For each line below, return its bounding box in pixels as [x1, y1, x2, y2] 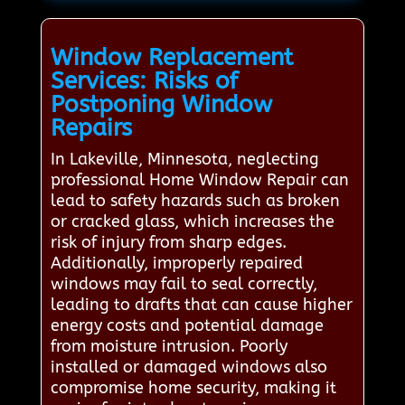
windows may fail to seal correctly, [50, 274, 317, 295]
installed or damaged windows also [50, 357, 327, 378]
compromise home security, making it [50, 378, 336, 399]
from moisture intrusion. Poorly [50, 336, 287, 357]
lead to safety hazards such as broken [50, 191, 340, 212]
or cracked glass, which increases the [50, 212, 334, 232]
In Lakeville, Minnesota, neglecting [50, 149, 319, 170]
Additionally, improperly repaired [50, 253, 303, 274]
